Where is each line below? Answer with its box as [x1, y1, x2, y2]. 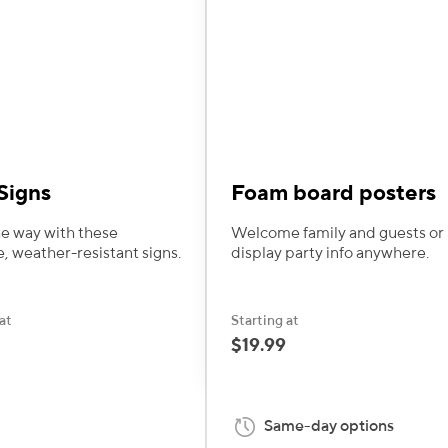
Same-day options [264, 417, 394, 435]
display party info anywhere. [231, 244, 429, 262]
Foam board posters [231, 181, 436, 205]
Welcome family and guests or [231, 224, 444, 242]
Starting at [231, 313, 299, 328]
